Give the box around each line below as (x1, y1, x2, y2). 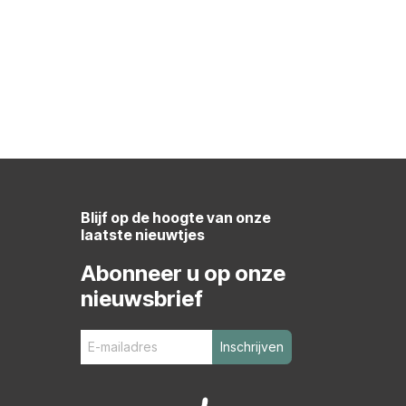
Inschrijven (219, 338, 284, 354)
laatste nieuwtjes (80, 225, 205, 244)
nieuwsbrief (80, 285, 203, 312)
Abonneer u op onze (80, 259, 285, 286)
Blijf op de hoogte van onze (80, 208, 271, 227)
